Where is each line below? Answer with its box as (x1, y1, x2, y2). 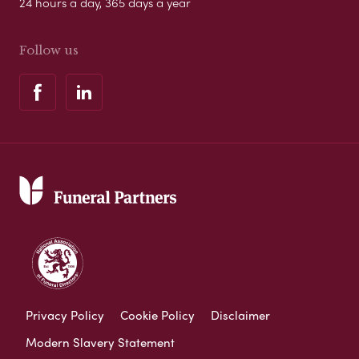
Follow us (19, 42, 79, 58)
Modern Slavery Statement (26, 333, 175, 351)
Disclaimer (211, 305, 270, 324)
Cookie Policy (120, 305, 195, 324)
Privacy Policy (26, 305, 104, 324)
